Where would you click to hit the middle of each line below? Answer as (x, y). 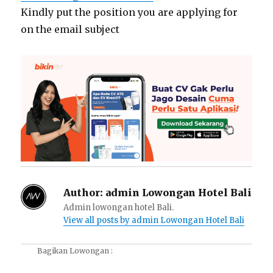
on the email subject (70, 29)
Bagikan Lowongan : (75, 251)
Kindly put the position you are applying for (129, 12)
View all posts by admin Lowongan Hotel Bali (154, 221)
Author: (83, 193)
